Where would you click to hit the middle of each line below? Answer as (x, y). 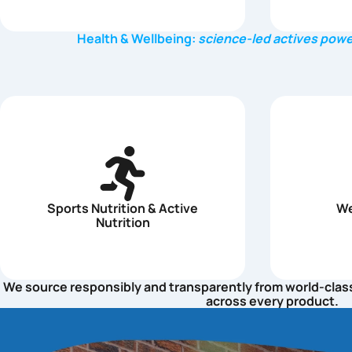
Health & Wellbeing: (137, 38)
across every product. (272, 301)
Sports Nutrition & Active (123, 208)
